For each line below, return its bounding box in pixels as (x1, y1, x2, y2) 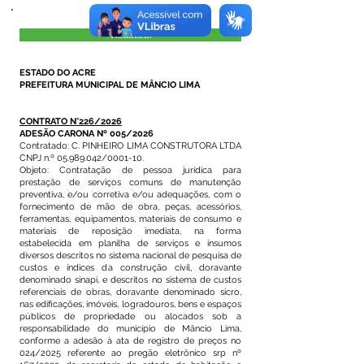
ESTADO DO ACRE (19, 67, 96, 78)
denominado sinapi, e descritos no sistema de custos (19, 275, 241, 285)
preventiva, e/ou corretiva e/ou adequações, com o (19, 189, 241, 200)
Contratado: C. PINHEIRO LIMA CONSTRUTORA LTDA (19, 141, 241, 151)
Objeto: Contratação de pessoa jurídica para (19, 165, 241, 175)
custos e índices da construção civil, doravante (19, 262, 241, 273)
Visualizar (108, 29, 153, 41)
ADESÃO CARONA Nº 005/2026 (19, 128, 154, 139)
